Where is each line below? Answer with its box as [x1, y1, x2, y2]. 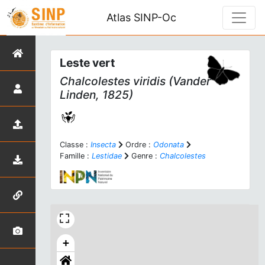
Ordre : [123, 140, 153, 149]
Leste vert [60, 56, 115, 70]
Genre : [129, 151, 160, 160]
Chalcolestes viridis [60, 74, 166, 88]
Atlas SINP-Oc [106, 11, 176, 24]
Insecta [91, 140, 116, 149]
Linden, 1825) [60, 88, 133, 102]
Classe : [60, 140, 91, 149]
